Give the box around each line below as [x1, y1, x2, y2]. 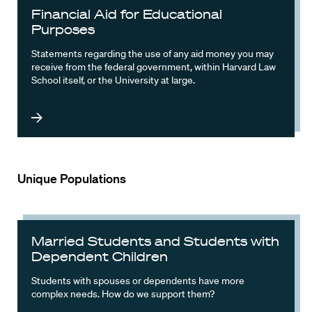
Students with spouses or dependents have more [31, 274, 244, 288]
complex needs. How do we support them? [31, 288, 214, 301]
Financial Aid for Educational [31, 6, 222, 23]
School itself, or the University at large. [31, 74, 195, 87]
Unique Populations [17, 171, 126, 187]
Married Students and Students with [31, 233, 279, 250]
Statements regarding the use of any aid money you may [31, 47, 274, 61]
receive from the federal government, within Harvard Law [31, 61, 276, 74]
